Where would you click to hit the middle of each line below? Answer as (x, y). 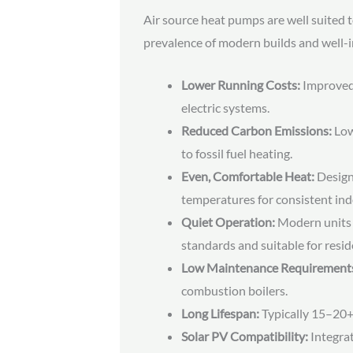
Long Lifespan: (220, 314)
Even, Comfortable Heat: (248, 176)
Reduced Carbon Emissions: (256, 131)
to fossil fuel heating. (237, 154)
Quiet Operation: (228, 222)
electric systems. (225, 108)
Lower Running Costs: (241, 85)
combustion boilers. (234, 291)
